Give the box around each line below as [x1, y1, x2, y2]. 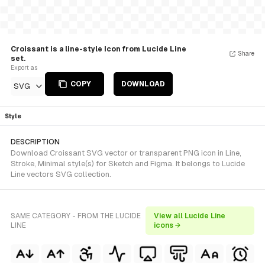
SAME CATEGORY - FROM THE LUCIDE [11, 212, 141, 220]
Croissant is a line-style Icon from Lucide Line [11, 45, 186, 53]
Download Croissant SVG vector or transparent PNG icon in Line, [11, 148, 241, 157]
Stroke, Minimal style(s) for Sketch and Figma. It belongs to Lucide [11, 159, 245, 168]
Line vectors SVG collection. [11, 170, 111, 179]
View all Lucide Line [154, 212, 226, 220]
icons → [154, 221, 182, 230]
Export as [11, 64, 37, 71]
